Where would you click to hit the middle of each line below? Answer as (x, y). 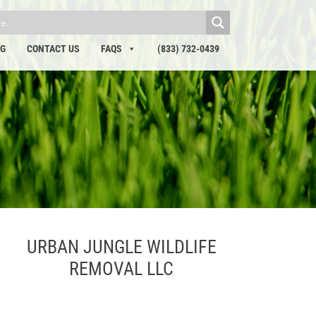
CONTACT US (53, 49)
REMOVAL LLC (121, 269)
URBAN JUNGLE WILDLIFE (121, 247)
